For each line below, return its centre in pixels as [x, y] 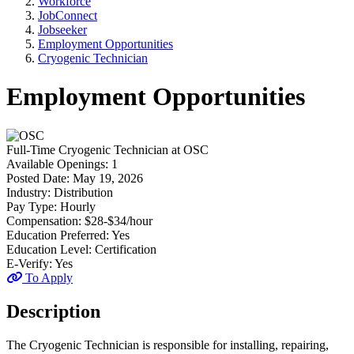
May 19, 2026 [108, 178]
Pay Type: [33, 206]
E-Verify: [30, 263]
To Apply [47, 277]
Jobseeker [62, 30]
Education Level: [51, 249]
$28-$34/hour [119, 220]
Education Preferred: [59, 235]
